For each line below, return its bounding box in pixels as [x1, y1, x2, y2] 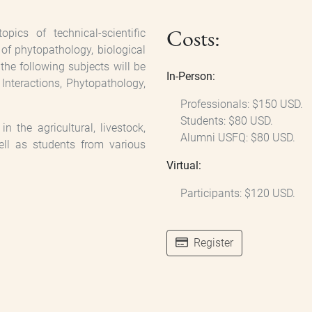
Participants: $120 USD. [180, 187, 295, 201]
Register [191, 236, 233, 250]
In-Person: [166, 70, 215, 84]
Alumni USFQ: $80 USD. [180, 131, 295, 145]
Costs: [166, 24, 220, 54]
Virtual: [166, 159, 201, 173]
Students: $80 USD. [180, 114, 273, 128]
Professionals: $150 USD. [180, 97, 303, 111]
